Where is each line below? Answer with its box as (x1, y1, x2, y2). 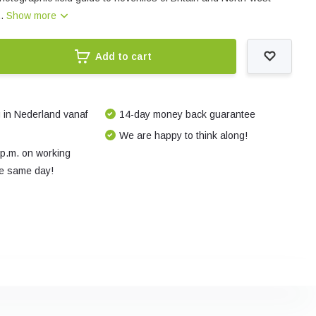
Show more (6, 10, 60, 21)
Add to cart (95, 51, 152, 62)
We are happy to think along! (119, 130, 248, 141)
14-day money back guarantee (119, 109, 255, 120)
